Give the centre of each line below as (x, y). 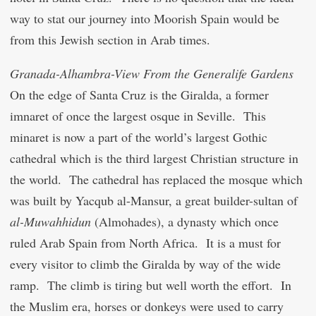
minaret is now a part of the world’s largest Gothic (139, 137)
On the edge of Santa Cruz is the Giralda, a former (139, 95)
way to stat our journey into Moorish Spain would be (145, 18)
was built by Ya (49, 200)
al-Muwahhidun (50, 221)
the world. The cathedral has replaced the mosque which (156, 179)
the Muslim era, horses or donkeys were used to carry (147, 306)
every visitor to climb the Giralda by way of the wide (145, 264)
